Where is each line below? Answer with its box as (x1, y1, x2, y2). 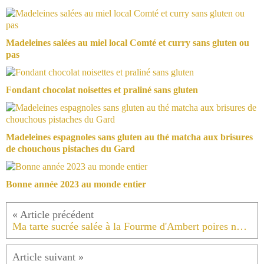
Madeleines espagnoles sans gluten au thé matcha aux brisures (6, 132, 253, 143)
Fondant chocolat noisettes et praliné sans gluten (6, 85, 198, 95)
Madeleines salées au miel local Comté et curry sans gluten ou (6, 38, 249, 48)
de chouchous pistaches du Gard (6, 144, 135, 154)
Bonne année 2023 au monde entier (6, 179, 146, 190)
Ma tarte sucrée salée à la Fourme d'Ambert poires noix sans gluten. (236, 220, 247, 233)
